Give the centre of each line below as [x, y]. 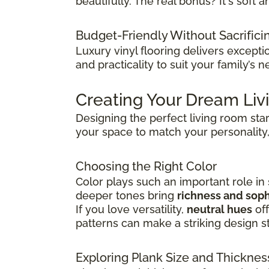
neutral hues [219, 210]
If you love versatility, [131, 210]
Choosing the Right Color [146, 167]
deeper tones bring [126, 196]
